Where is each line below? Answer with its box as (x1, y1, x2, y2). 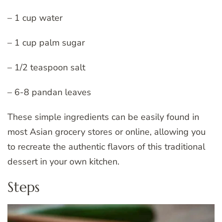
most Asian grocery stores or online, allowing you (7, 125, 206, 138)
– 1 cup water (7, 11, 62, 24)
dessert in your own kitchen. (7, 155, 119, 167)
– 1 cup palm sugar (7, 36, 85, 49)
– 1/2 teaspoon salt (7, 61, 85, 73)
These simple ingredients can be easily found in (7, 111, 199, 123)
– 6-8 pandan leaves (7, 86, 91, 98)
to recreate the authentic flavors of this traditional (7, 140, 205, 153)
